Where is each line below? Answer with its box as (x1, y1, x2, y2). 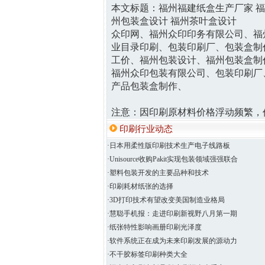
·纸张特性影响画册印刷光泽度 (106, 223, 202, 231)
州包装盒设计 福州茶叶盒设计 (111, 16, 237, 26)
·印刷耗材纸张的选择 (106, 182, 173, 190)
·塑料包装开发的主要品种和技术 (106, 169, 209, 177)
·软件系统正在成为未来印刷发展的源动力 (106, 237, 237, 245)
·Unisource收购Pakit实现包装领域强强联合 (106, 155, 238, 163)
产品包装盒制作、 (111, 81, 187, 91)
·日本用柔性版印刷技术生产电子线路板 (106, 141, 230, 150)
